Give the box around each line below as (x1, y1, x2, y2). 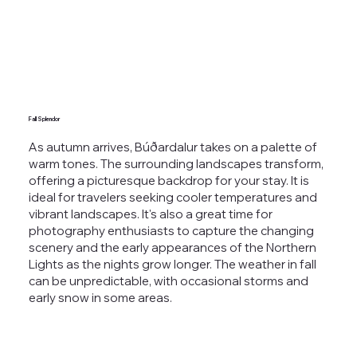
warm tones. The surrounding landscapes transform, (28, 155, 324, 171)
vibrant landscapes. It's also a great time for (28, 206, 273, 222)
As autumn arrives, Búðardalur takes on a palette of (28, 139, 317, 155)
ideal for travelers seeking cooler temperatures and (28, 189, 317, 205)
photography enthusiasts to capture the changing (28, 222, 314, 238)
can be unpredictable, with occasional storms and (28, 273, 308, 288)
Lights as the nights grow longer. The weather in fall (28, 256, 316, 272)
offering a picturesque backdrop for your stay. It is (28, 172, 309, 188)
